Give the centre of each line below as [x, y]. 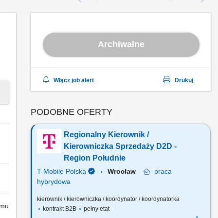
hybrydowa [54, 182]
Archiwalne [121, 44]
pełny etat [96, 209]
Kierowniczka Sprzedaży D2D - [120, 146]
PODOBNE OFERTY [72, 112]
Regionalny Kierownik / [106, 135]
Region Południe [95, 158]
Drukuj [184, 80]
